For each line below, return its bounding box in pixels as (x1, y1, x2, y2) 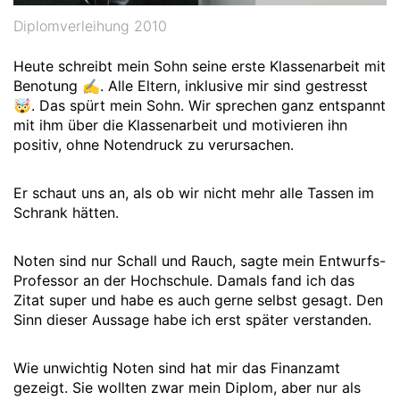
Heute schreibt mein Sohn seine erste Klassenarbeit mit (13, 56, 386, 75)
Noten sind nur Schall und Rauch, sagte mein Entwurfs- (13, 251, 386, 270)
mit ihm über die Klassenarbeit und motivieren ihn (13, 115, 347, 134)
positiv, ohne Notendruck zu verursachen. (13, 135, 294, 154)
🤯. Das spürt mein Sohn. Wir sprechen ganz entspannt (13, 96, 386, 114)
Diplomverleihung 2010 (13, 16, 167, 35)
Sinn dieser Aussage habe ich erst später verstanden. (13, 310, 371, 329)
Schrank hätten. (13, 203, 119, 221)
